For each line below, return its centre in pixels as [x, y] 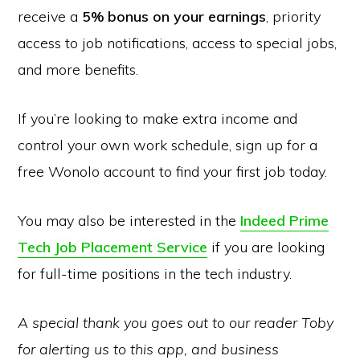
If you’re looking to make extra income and [158, 119]
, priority [294, 16]
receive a [50, 16]
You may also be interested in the [129, 221]
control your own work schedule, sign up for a [168, 145]
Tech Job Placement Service [113, 247]
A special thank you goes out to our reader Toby [176, 323]
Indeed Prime [285, 221]
